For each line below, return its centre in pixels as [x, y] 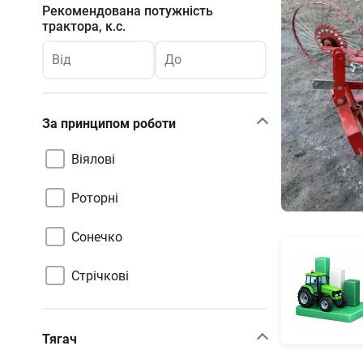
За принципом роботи [109, 123]
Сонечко [97, 237]
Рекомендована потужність [128, 11]
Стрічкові [100, 275]
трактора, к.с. [84, 26]
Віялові [93, 159]
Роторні [95, 198]
